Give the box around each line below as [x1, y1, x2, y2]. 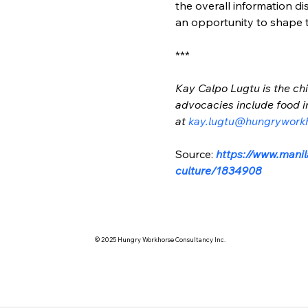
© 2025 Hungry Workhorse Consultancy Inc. [94, 236, 225, 244]
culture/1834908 [175, 163, 263, 177]
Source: [175, 146, 217, 161]
